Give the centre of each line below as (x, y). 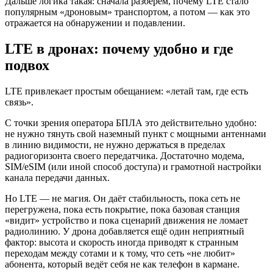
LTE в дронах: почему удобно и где (119, 48)
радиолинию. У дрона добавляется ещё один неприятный (125, 231)
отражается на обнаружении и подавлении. (95, 23)
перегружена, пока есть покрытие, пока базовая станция (122, 209)
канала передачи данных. (57, 177)
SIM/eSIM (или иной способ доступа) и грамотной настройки (133, 166)
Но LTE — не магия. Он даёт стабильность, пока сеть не (122, 198)
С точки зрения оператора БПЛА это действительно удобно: (131, 122)
